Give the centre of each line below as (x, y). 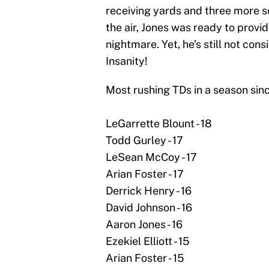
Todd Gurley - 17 (144, 141)
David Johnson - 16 (149, 208)
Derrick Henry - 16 (149, 191)
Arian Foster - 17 (145, 174)
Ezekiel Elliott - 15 (148, 241)
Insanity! (127, 61)
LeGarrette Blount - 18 (159, 124)
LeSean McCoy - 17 (151, 157)
